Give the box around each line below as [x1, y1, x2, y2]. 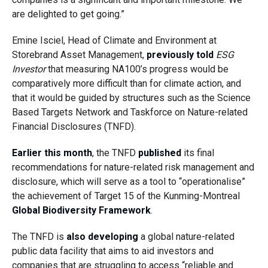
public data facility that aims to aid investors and [11, 245, 214, 257]
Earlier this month [11, 147, 92, 159]
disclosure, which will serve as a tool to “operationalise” [11, 176, 245, 187]
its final [181, 147, 214, 159]
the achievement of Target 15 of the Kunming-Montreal [11, 190, 240, 202]
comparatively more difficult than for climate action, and [11, 78, 241, 89]
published [138, 147, 181, 159]
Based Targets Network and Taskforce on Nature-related [11, 106, 248, 118]
